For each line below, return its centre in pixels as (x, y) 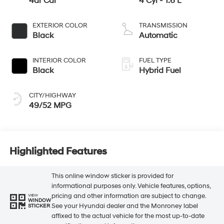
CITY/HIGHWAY (52, 96)
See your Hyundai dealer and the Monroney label (124, 206)
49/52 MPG (50, 106)
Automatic (158, 36)
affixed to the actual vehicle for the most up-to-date (128, 216)
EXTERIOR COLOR (60, 26)
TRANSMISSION (163, 26)
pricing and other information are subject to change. (128, 196)
